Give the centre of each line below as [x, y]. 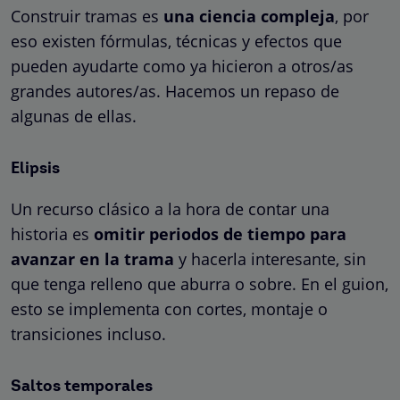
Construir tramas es [87, 16]
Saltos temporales [82, 387]
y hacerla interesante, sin [270, 258]
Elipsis [35, 169]
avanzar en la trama [92, 258]
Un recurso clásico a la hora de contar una [170, 208]
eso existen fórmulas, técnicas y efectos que [176, 41]
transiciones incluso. [88, 333]
